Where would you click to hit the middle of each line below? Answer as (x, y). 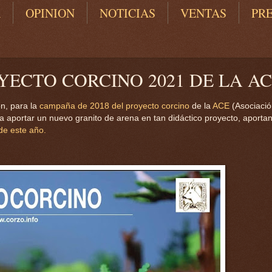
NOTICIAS (127, 13)
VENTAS (203, 13)
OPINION (50, 13)
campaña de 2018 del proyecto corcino (114, 106)
